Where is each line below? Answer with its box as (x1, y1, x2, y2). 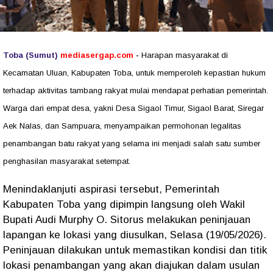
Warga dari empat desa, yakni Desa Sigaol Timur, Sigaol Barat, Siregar (3, 103, 264, 113)
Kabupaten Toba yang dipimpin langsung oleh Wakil (3, 198, 245, 210)
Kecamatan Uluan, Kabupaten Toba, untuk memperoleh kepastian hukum (3, 68, 266, 77)
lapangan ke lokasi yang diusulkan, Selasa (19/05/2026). (3, 229, 266, 241)
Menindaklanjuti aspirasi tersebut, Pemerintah (3, 183, 219, 195)
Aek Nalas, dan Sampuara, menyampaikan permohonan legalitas (3, 121, 241, 130)
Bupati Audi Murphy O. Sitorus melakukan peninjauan (3, 213, 250, 225)
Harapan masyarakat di (141, 50, 228, 60)
